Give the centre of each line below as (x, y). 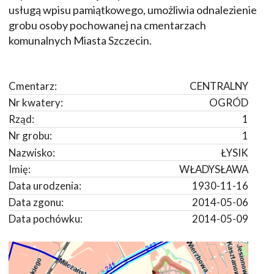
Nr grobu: (30, 136)
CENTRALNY (219, 86)
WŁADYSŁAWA (214, 169)
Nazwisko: (32, 152)
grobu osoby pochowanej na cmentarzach (107, 25)
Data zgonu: (36, 202)
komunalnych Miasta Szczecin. (80, 41)
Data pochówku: (46, 219)
